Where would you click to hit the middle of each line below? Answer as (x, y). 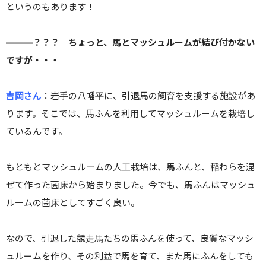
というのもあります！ (50, 7)
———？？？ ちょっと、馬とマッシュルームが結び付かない (130, 43)
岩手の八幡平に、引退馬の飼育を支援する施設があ (153, 96)
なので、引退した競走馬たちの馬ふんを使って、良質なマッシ (130, 239)
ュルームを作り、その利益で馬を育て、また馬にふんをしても (130, 256)
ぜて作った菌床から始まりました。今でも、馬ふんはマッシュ (131, 185)
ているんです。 (37, 132)
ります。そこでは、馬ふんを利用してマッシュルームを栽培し (130, 114)
